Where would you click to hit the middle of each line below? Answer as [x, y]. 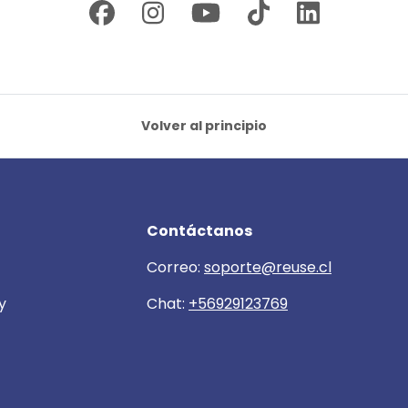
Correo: [175, 268]
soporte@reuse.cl [268, 268]
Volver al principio [204, 126]
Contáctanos [199, 231]
